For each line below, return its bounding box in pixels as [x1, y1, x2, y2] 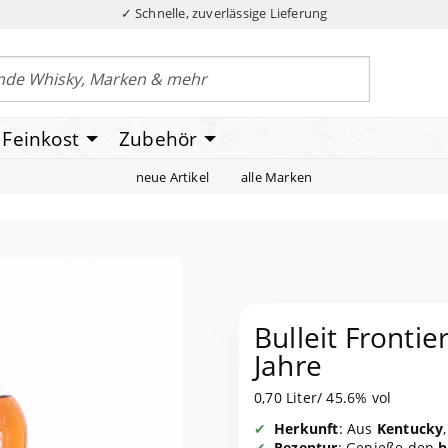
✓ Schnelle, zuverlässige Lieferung [120, 4, 328, 22]
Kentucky [376, 419, 444, 439]
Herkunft [274, 419, 339, 439]
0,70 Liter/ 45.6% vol [254, 388, 392, 408]
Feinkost [2, 125, 80, 152]
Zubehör [119, 125, 198, 152]
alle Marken [241, 167, 313, 186]
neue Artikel [135, 167, 210, 186]
